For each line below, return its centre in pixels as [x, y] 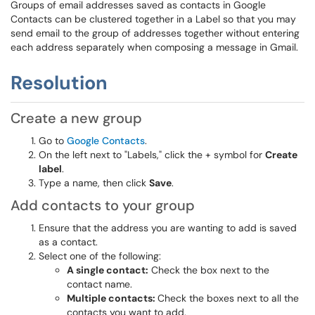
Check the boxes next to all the [228, 298]
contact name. [99, 284]
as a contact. [68, 242]
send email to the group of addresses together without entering [155, 33]
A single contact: [108, 270]
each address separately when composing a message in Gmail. [154, 47]
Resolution [59, 83]
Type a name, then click [94, 183]
